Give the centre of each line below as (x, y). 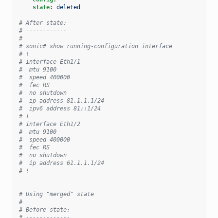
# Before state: (44, 209)
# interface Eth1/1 (49, 62)
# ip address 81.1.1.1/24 (61, 100)
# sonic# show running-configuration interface (95, 46)
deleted (68, 7)
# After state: (43, 23)
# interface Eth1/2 (49, 124)
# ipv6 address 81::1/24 (60, 108)
